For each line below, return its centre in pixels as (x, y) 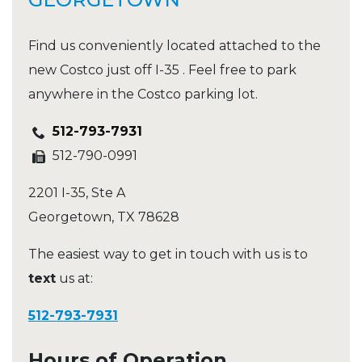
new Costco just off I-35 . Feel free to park (162, 70)
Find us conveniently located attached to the (175, 46)
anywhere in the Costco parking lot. (143, 95)
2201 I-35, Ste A (77, 193)
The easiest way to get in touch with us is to (168, 255)
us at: (74, 279)
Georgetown (70, 217)
